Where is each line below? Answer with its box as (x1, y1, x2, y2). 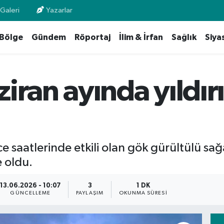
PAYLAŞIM (76, 190, 103, 196)
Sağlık (171, 33, 196, 42)
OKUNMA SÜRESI (118, 190, 167, 196)
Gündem (31, 33, 66, 42)
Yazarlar (46, 6, 73, 14)
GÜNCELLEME (10, 190, 51, 196)
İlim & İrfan (118, 33, 163, 42)
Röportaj (74, 33, 110, 42)
